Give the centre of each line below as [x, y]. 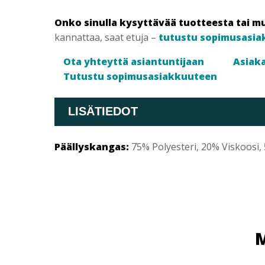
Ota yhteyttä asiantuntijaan [134, 61]
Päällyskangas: [93, 146]
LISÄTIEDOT [103, 112]
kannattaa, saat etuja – [106, 37]
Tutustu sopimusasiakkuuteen [140, 76]
